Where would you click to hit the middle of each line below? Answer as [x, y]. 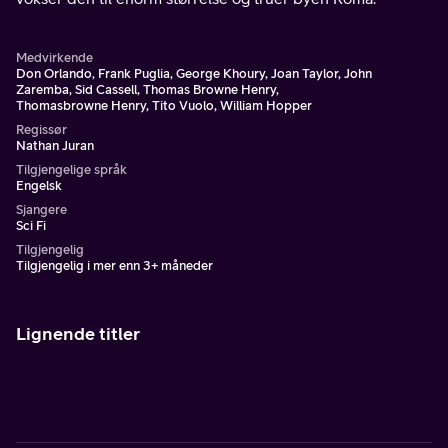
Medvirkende [54, 57]
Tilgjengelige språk [71, 169]
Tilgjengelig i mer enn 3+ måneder [114, 265]
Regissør [41, 129]
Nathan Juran [55, 145]
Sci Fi [31, 225]
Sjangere [41, 209]
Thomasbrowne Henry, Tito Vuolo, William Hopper [164, 105]
